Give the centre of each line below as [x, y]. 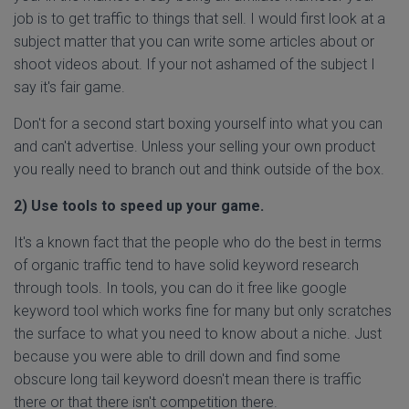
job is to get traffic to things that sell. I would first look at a [199, 19]
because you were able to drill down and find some [177, 357]
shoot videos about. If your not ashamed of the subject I [194, 64]
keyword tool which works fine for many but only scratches [203, 311]
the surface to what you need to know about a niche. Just [198, 334]
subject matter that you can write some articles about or [194, 42]
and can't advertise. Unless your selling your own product [194, 147]
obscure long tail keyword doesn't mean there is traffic [188, 379]
